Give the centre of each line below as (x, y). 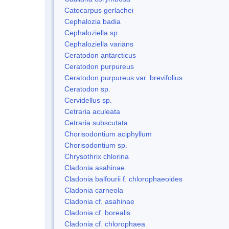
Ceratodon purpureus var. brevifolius (123, 77)
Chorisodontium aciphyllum (108, 134)
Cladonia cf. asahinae (99, 201)
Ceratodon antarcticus (100, 55)
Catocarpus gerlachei (99, 10)
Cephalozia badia (93, 21)
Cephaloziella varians (99, 44)
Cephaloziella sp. (92, 32)
